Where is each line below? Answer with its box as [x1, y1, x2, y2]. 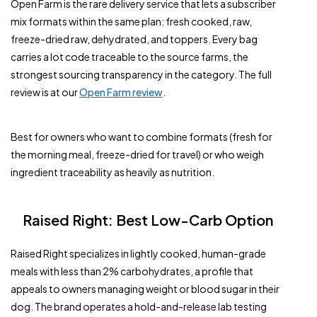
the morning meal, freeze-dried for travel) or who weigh [11, 148, 264, 161]
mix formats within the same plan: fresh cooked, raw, [11, 15, 252, 28]
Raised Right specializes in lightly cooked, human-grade [11, 247, 266, 260]
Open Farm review [79, 86, 163, 98]
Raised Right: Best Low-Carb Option [23, 211, 273, 229]
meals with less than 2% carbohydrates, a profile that [11, 265, 253, 277]
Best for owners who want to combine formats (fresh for [11, 130, 272, 143]
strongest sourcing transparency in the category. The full [11, 68, 272, 81]
